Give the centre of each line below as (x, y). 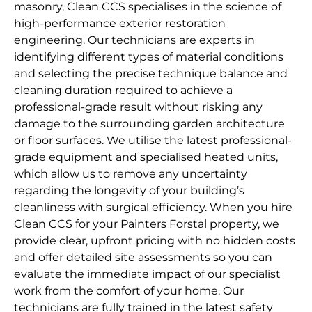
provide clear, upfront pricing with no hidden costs (155, 241)
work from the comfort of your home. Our (129, 291)
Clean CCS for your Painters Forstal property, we (147, 224)
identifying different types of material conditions (149, 57)
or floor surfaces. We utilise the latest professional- (153, 141)
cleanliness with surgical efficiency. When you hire (153, 208)
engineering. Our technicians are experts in (134, 40)
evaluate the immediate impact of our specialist (147, 274)
